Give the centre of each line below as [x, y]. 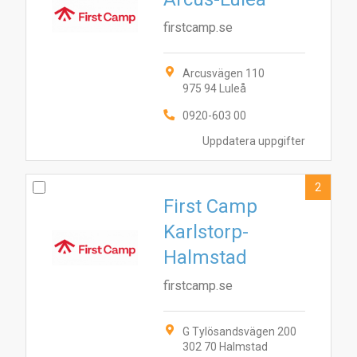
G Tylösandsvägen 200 [239, 331]
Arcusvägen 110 [224, 73]
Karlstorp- [206, 232]
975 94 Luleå [214, 88]
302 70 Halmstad [225, 347]
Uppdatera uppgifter [254, 141]
